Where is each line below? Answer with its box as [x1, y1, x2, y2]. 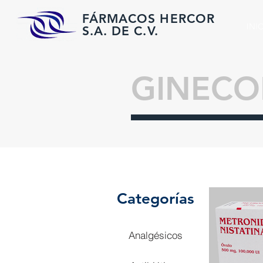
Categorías [117, 190, 194, 208]
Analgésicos [129, 228, 183, 241]
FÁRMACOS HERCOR [82, 11, 215, 26]
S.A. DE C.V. [82, 23, 159, 38]
